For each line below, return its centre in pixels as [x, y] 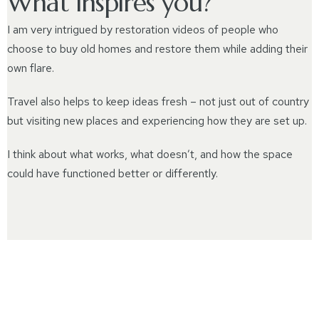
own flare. [31, 68]
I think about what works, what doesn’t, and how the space [150, 154]
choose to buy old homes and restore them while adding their [157, 49]
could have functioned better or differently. [113, 173]
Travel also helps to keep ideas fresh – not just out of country [158, 101]
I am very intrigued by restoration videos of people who [143, 30]
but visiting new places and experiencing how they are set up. [157, 121]
